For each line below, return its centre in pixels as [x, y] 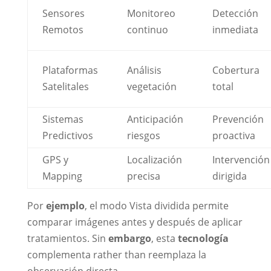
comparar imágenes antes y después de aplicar [135, 222]
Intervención [241, 160]
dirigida [229, 176]
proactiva [233, 136]
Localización [154, 160]
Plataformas [70, 70]
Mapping [62, 176]
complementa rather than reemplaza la [116, 255]
